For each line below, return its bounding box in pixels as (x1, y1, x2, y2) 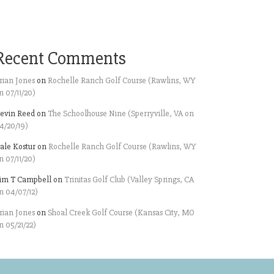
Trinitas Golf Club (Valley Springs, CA (64, 174, 194, 185)
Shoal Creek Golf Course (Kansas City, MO (48, 207, 194, 218)
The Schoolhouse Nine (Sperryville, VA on (48, 108, 194, 119)
